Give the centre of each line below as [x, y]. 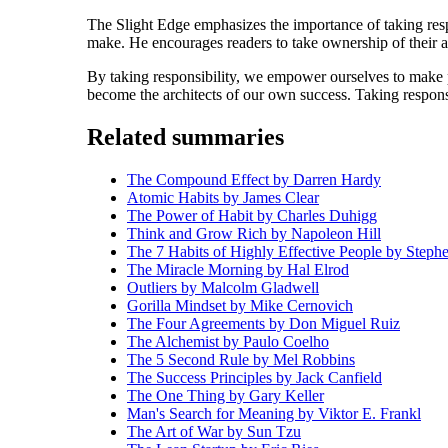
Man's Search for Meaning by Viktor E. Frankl [274, 414]
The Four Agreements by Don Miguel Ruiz [263, 324]
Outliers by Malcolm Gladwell [223, 288]
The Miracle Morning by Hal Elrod [238, 270]
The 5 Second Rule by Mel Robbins [241, 360]
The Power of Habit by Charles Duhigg [252, 216]
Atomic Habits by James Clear [223, 198]
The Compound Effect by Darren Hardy [254, 180]
